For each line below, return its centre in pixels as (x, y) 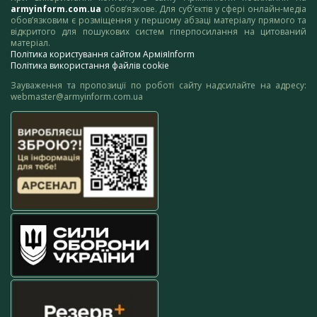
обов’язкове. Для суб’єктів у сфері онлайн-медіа (204, 9)
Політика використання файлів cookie (90, 66)
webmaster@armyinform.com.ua (77, 97)
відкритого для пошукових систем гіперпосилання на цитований (158, 32)
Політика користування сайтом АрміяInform (103, 54)
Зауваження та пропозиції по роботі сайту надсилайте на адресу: (158, 86)
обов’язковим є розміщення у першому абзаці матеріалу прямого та (158, 21)
